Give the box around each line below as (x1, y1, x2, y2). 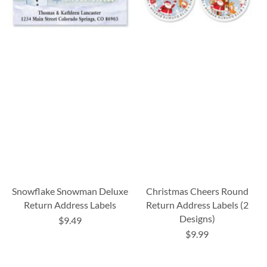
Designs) (179, 212, 215, 224)
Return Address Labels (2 (145, 198, 249, 210)
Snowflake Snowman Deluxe (11, 185, 128, 197)
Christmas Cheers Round (145, 185, 249, 197)
